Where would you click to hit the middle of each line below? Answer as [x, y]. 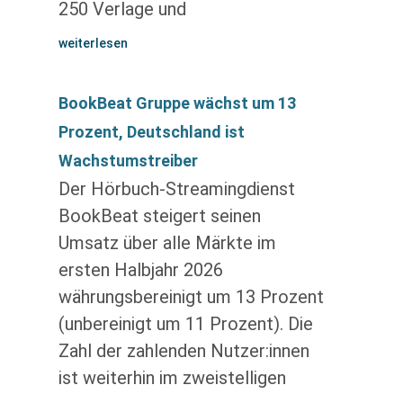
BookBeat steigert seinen [159, 216]
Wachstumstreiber [128, 161]
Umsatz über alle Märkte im [167, 243]
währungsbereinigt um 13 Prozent [191, 297]
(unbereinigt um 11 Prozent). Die [185, 324]
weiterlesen [93, 43]
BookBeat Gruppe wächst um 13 [177, 103]
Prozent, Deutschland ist [151, 132]
